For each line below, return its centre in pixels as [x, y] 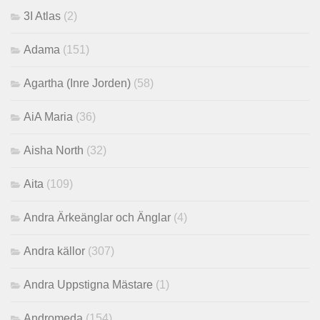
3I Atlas [42, 16]
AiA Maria [48, 116]
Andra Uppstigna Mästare [88, 284]
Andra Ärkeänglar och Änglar [97, 217]
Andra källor [54, 251]
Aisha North [54, 150]
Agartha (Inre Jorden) [77, 83]
